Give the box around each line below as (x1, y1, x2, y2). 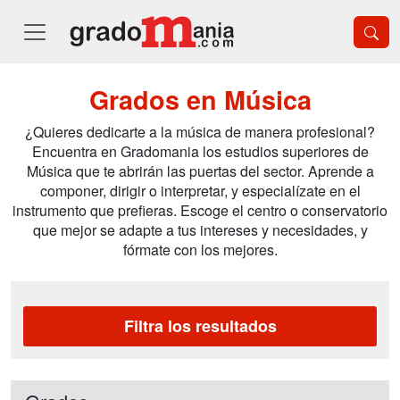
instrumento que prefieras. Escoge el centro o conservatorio (12, 200, 387, 221)
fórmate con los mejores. (122, 239, 278, 260)
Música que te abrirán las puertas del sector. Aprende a (26, 161, 374, 181)
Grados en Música (88, 81, 312, 118)
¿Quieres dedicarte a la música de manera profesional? (25, 121, 375, 142)
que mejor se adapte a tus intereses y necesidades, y (32, 220, 368, 240)
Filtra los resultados (123, 314, 277, 337)
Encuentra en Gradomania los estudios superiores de (31, 141, 369, 162)
